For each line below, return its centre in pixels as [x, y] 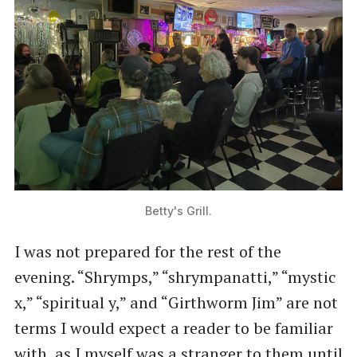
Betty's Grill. [178, 210]
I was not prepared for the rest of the [147, 252]
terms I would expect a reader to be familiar [173, 328]
